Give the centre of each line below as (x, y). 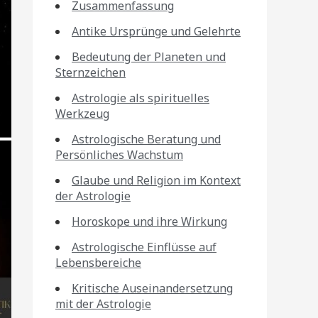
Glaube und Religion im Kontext (156, 180)
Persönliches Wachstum (119, 155)
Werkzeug (82, 114)
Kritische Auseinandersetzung (152, 288)
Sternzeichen (91, 72)
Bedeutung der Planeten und (149, 57)
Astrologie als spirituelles (141, 98)
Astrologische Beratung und (146, 139)
